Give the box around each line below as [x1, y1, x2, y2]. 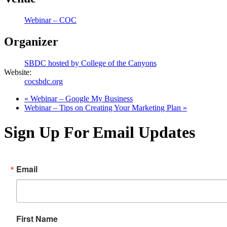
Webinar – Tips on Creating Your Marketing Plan [24, 103, 183, 112]
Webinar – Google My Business [28, 94, 133, 103]
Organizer [4, 34, 58, 48]
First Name [16, 212, 58, 224]
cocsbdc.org [24, 77, 63, 86]
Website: [4, 67, 31, 77]
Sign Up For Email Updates [4, 123, 195, 142]
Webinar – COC [24, 15, 77, 24]
